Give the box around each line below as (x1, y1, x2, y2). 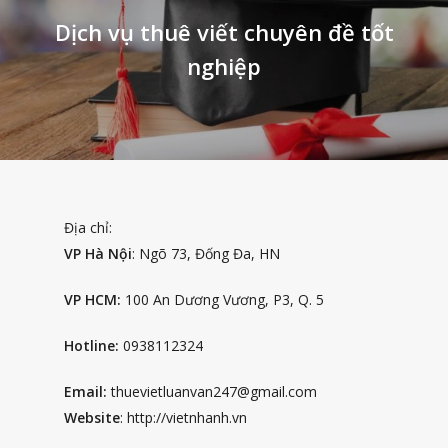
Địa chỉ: (64, 218, 112, 238)
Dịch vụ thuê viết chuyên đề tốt (54, 16, 394, 47)
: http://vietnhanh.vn (120, 408, 247, 428)
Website (64, 408, 120, 428)
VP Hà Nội (64, 244, 132, 264)
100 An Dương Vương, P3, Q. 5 (121, 290, 324, 310)
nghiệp (187, 50, 261, 81)
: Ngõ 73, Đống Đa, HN (132, 244, 280, 264)
